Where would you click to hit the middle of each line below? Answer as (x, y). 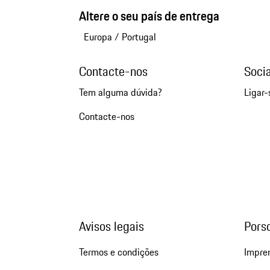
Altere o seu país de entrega (149, 16)
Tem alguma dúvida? (120, 93)
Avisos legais (111, 227)
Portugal (139, 37)
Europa (98, 37)
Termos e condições (118, 252)
